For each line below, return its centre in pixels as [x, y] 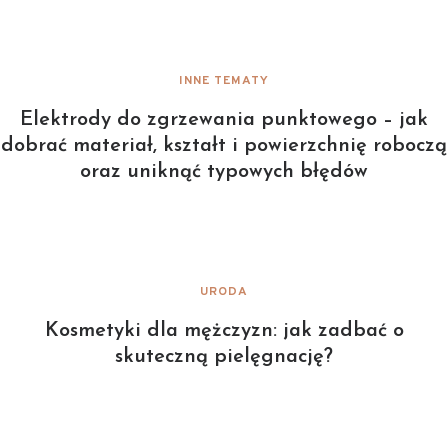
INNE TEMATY [224, 81]
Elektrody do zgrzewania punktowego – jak [224, 120]
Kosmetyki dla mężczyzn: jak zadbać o [224, 331]
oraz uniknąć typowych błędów [224, 172]
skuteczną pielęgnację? [224, 357]
